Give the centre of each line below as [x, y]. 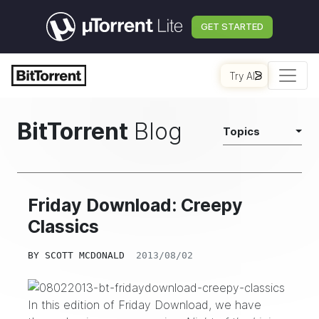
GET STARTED [232, 26]
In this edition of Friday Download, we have [145, 305]
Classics [63, 226]
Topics [241, 131]
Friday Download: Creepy [135, 205]
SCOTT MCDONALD [85, 255]
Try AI [242, 75]
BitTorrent [73, 131]
